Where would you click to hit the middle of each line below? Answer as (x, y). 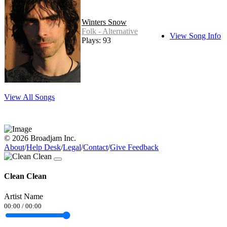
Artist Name (24, 196)
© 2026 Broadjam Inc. (40, 138)
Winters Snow (104, 22)
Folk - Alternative (110, 31)
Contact (96, 147)
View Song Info (195, 36)
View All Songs (29, 97)
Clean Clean (25, 176)
